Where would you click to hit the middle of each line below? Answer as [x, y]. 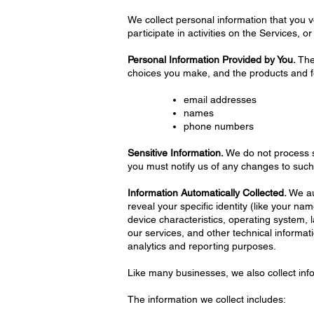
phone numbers [219, 126]
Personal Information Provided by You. [212, 60]
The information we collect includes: [207, 299]
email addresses [220, 100]
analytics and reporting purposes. [202, 246]
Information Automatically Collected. [207, 193]
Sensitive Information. [176, 153]
